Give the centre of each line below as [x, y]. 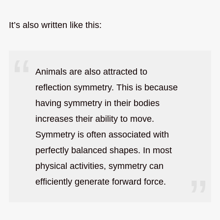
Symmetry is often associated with [102, 134]
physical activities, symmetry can [99, 166]
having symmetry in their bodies [97, 103]
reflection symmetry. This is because [106, 87]
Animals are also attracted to [91, 71]
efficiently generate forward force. [100, 181]
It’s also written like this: [55, 25]
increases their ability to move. [95, 119]
